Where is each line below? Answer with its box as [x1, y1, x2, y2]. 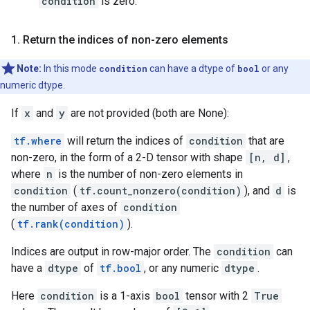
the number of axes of [11, 201, 120, 214]
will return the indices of [64, 134, 186, 147]
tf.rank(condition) [17, 217, 125, 230]
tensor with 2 [183, 289, 251, 302]
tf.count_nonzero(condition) [80, 184, 241, 197]
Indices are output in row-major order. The [11, 245, 214, 258]
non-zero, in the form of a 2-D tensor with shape [11, 151, 246, 164]
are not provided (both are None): [68, 107, 229, 120]
